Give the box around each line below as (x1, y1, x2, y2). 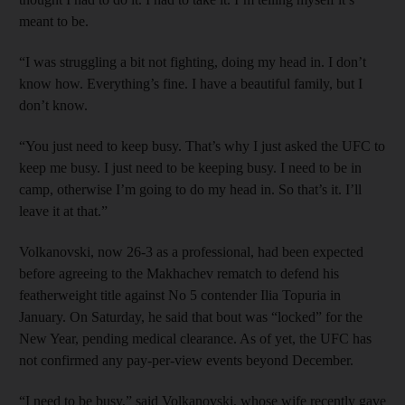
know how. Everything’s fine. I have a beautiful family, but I (19, 76, 363, 92)
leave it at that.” (19, 203, 108, 220)
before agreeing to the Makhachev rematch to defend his (19, 266, 339, 282)
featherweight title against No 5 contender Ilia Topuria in (19, 287, 341, 304)
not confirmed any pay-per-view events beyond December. (19, 353, 353, 369)
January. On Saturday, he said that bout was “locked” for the (19, 309, 363, 325)
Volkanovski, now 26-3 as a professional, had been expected (19, 244, 363, 260)
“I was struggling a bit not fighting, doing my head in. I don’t (19, 54, 366, 71)
